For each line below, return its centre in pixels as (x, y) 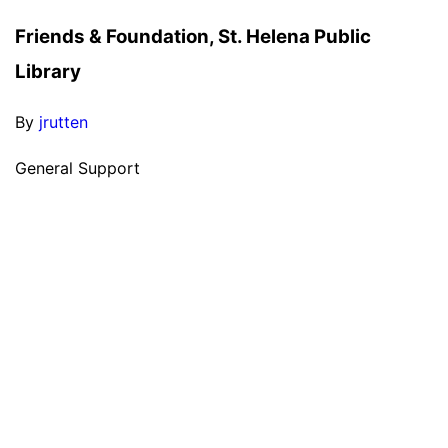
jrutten (63, 122)
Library (48, 71)
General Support (77, 168)
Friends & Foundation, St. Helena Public (193, 36)
